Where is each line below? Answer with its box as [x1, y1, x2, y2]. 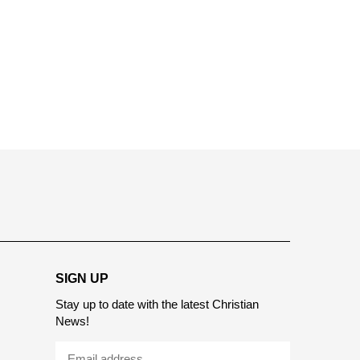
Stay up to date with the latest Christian [55, 342, 259, 356]
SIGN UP [55, 316, 108, 330]
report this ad [248, 165, 306, 177]
